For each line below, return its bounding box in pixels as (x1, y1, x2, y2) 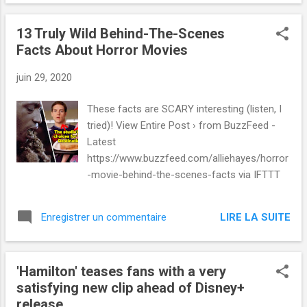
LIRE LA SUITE (220, 210, 291, 223)
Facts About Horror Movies (16, 41, 188, 58)
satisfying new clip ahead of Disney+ (16, 280, 245, 297)
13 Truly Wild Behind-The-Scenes (16, 25, 225, 42)
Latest (87, 136, 116, 149)
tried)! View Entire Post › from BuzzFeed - (87, 119, 276, 132)
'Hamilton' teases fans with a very (16, 263, 226, 280)
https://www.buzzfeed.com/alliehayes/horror (87, 152, 289, 165)
